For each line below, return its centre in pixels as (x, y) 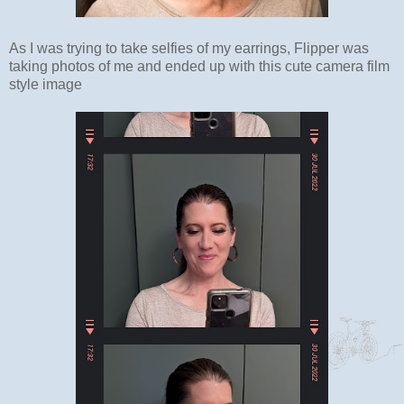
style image (46, 84)
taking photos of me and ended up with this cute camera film (199, 66)
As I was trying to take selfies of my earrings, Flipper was (189, 48)
